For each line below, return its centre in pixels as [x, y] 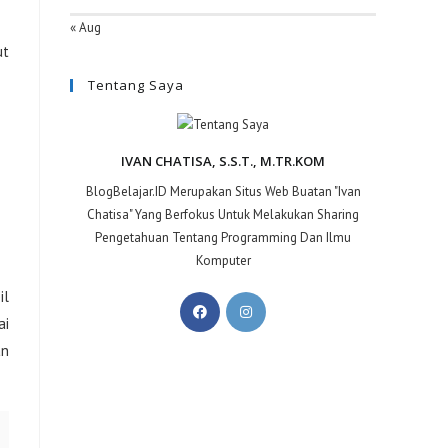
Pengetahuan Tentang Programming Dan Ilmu [223, 238]
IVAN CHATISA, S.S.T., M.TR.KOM [223, 161]
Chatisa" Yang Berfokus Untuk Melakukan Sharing [223, 215]
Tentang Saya [136, 85]
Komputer [223, 261]
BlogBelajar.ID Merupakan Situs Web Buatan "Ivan [223, 192]
